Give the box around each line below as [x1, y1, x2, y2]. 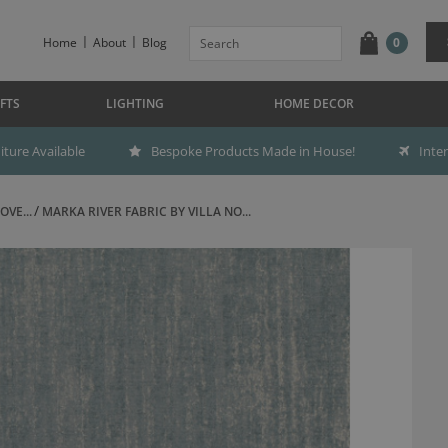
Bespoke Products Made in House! [151, 142, 355, 160]
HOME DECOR [274, 95, 354, 112]
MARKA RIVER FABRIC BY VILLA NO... [41, 203, 251, 220]
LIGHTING [105, 95, 164, 112]
